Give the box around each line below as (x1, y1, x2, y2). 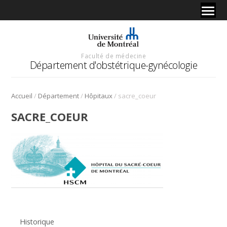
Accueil (11, 91, 33, 100)
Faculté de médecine (81, 51, 146, 60)
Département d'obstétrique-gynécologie (29, 58, 198, 72)
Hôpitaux (85, 91, 113, 100)
